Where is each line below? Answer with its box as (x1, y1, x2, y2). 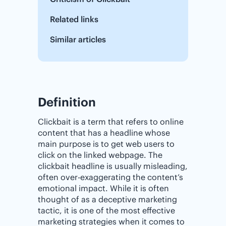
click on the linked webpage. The (38, 150, 162, 160)
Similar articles (50, 34, 106, 44)
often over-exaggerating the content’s (38, 172, 183, 182)
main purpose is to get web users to (38, 139, 175, 149)
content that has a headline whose (38, 128, 170, 138)
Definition (38, 94, 96, 109)
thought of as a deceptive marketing (38, 194, 177, 204)
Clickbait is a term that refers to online (38, 117, 184, 127)
